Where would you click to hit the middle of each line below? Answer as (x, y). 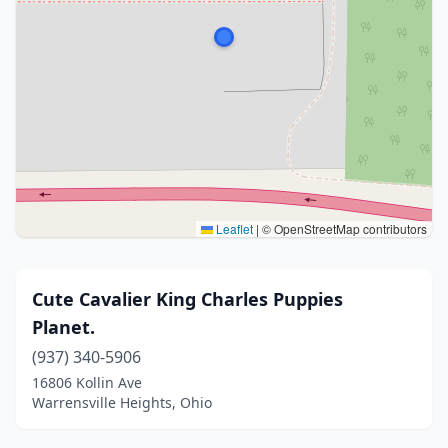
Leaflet (233, 228)
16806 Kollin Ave (87, 382)
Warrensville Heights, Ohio (122, 402)
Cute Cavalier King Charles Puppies (187, 299)
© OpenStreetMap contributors (343, 228)
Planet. (63, 327)
